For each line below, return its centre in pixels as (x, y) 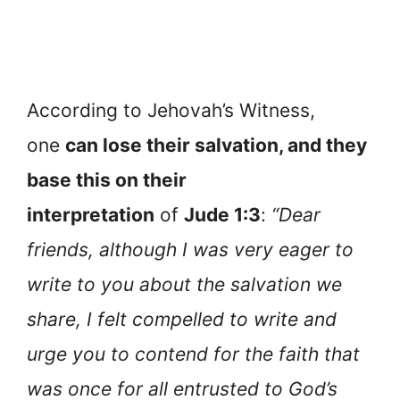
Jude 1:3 (222, 215)
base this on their (107, 180)
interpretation (91, 215)
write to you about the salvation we (184, 285)
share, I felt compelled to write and (182, 320)
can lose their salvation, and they (216, 146)
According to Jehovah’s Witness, (171, 111)
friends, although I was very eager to (190, 250)
